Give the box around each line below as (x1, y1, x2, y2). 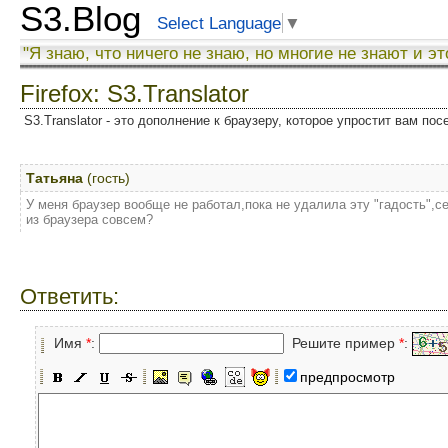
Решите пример (284, 334, 399, 351)
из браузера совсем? (26, 212, 153, 227)
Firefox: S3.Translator (20, 80, 249, 107)
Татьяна (26, 170, 83, 186)
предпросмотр (300, 369, 395, 385)
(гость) (83, 170, 130, 186)
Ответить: (20, 284, 119, 309)
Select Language (157, 13, 281, 33)
